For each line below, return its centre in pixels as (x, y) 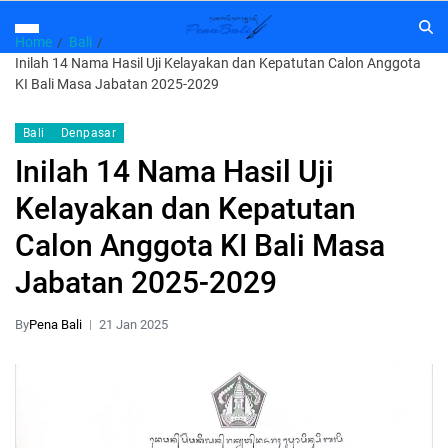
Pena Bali (55, 324)
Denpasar (88, 133)
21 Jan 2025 (133, 324)
